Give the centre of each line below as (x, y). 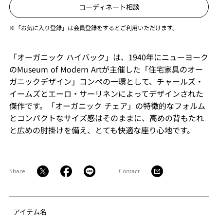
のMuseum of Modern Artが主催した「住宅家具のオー (106, 69)
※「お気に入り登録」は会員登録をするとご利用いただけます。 (93, 27)
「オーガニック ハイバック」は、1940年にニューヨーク (109, 57)
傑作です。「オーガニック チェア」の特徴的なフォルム (107, 106)
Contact (129, 171)
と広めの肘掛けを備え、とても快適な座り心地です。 (102, 130)
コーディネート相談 (109, 7)
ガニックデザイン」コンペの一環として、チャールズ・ (106, 81)
